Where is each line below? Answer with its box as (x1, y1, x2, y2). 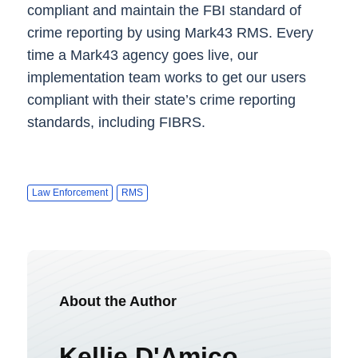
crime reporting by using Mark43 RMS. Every (26, 24, 313, 41)
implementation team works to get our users (26, 69, 306, 86)
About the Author (58, 293, 177, 310)
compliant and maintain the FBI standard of (26, 2, 301, 18)
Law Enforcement (31, 187, 108, 199)
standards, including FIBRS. (26, 113, 209, 130)
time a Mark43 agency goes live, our (26, 46, 258, 63)
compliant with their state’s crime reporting (26, 91, 296, 108)
